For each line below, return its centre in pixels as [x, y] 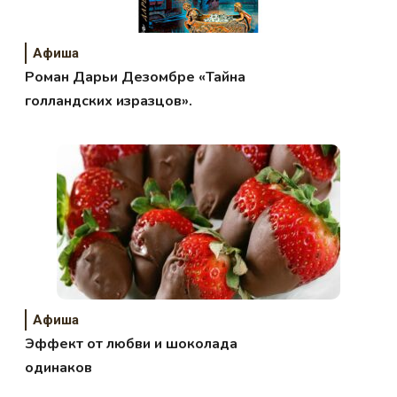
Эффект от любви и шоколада [132, 344]
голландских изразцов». [109, 101]
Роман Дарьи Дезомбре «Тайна [136, 78]
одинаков [59, 368]
